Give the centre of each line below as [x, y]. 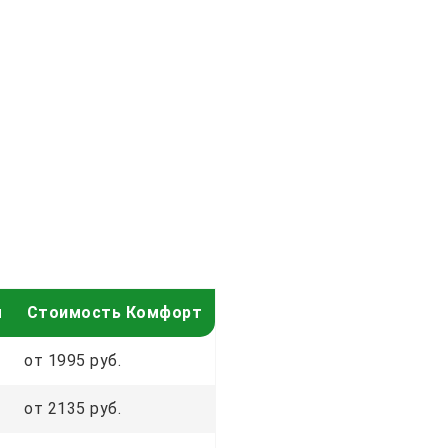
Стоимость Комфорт [114, 312]
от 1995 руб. [72, 360]
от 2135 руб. [72, 408]
